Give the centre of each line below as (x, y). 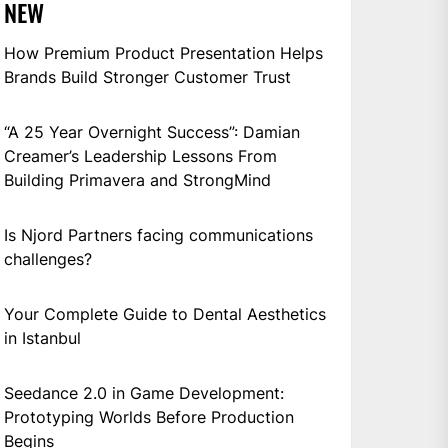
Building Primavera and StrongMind (138, 179)
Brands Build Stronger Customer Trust (148, 76)
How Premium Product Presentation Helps (164, 52)
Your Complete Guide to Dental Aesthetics (165, 313)
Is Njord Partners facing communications (159, 234)
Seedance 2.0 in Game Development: (144, 392)
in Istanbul (43, 337)
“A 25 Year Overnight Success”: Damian (152, 131)
